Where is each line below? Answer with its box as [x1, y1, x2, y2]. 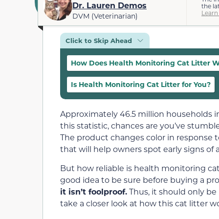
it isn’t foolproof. [60, 186, 127, 197]
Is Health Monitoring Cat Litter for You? [71, 80, 211, 89]
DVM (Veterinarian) [72, 11, 138, 21]
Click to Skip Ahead [66, 36, 132, 45]
